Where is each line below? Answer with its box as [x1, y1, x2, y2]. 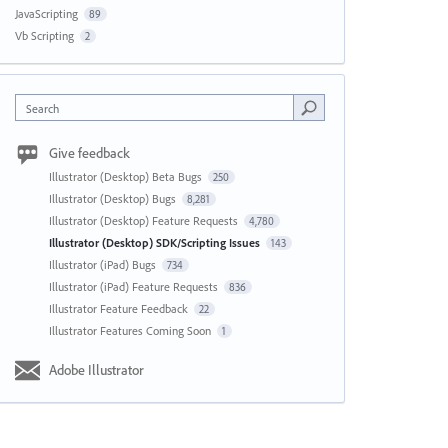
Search [25, 101, 59, 116]
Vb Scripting [14, 28, 74, 43]
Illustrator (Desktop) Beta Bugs [48, 169, 205, 184]
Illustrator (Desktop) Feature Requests [48, 213, 241, 228]
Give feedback [48, 144, 130, 162]
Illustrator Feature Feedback [48, 301, 191, 316]
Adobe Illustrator [48, 361, 144, 379]
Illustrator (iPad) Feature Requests [48, 279, 221, 294]
